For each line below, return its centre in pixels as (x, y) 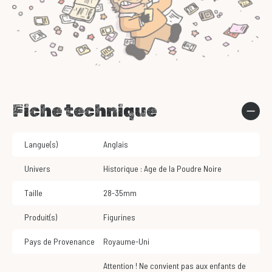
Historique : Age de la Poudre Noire (165, 169)
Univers (37, 169)
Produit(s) (41, 217)
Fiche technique (84, 111)
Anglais (118, 144)
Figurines (121, 217)
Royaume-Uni (129, 242)
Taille (33, 193)
